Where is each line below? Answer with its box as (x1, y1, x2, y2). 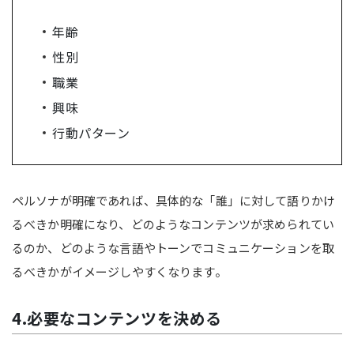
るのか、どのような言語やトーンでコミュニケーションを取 (12, 239, 335, 256)
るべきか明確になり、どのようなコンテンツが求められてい (12, 215, 335, 232)
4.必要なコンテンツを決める (12, 306, 222, 330)
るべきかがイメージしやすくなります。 (12, 262, 227, 280)
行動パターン (52, 122, 130, 142)
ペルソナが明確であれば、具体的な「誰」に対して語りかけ (12, 191, 336, 209)
